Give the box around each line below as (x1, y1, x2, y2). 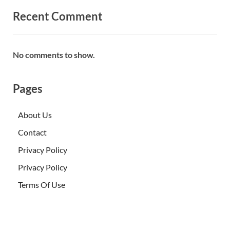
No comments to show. (13, 49, 95, 60)
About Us (18, 109, 52, 120)
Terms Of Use (18, 179, 65, 189)
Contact (18, 127, 47, 137)
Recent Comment (13, 9, 103, 24)
